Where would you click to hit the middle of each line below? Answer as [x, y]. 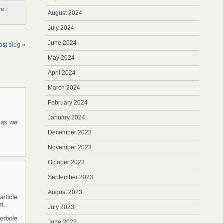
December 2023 [70, 132]
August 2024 [65, 13]
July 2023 [61, 207]
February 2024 [68, 103]
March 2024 [64, 88]
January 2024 [66, 117]
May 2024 [61, 58]
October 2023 [66, 162]
